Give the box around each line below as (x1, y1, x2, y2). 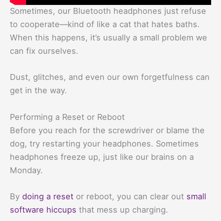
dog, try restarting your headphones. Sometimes (10, 138, 199, 148)
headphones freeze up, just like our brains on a (10, 151, 194, 162)
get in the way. (10, 85, 67, 96)
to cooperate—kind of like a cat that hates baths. (10, 19, 200, 30)
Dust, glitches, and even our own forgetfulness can (10, 72, 210, 82)
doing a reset (22, 191, 74, 201)
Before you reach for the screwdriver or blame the (10, 125, 205, 135)
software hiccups (10, 204, 76, 215)
